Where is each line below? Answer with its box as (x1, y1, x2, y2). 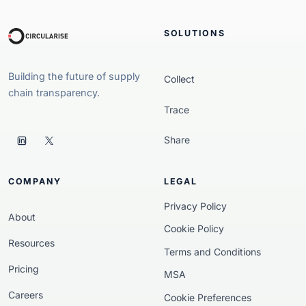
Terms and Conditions (164, 245, 261, 258)
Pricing (8, 262, 39, 275)
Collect (164, 73, 195, 85)
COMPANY (8, 176, 62, 187)
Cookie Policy (164, 223, 224, 235)
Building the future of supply (8, 70, 140, 82)
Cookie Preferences (164, 291, 251, 303)
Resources (8, 237, 55, 249)
